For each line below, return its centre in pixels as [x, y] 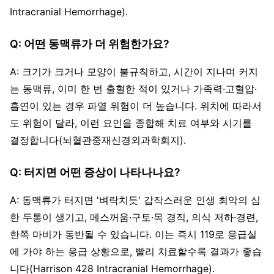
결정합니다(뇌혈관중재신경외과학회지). [98, 140]
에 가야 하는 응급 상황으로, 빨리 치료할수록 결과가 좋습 [136, 251]
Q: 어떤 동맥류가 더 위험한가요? [90, 43]
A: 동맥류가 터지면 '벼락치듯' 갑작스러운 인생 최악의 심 [135, 200]
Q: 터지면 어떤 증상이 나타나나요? [95, 172]
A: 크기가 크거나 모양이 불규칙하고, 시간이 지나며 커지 [134, 71]
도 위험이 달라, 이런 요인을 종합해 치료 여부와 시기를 [131, 123]
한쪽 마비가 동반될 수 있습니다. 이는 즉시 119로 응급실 [133, 234]
